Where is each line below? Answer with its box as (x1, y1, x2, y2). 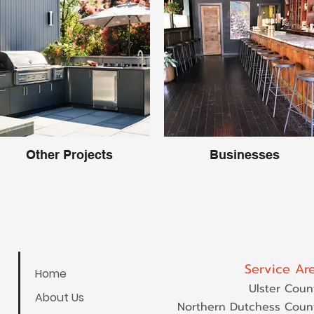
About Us (35, 289, 84, 306)
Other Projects (26, 147, 113, 162)
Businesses (210, 147, 280, 162)
